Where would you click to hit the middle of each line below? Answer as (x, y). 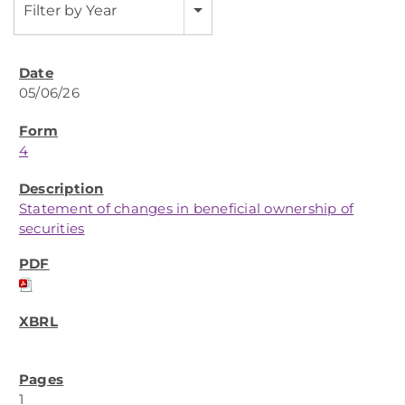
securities (52, 228)
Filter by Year (70, 10)
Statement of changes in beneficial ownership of (187, 208)
